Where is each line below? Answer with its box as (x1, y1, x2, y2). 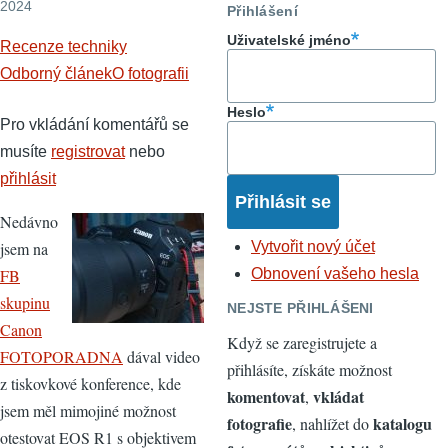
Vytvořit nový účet (251, 238, 375, 256)
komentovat (227, 384, 305, 408)
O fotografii (112, 64, 189, 82)
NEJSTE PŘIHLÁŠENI (227, 300, 374, 317)
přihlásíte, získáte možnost (227, 358, 392, 380)
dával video (123, 345, 200, 367)
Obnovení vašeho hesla (251, 265, 419, 283)
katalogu (373, 411, 432, 435)
